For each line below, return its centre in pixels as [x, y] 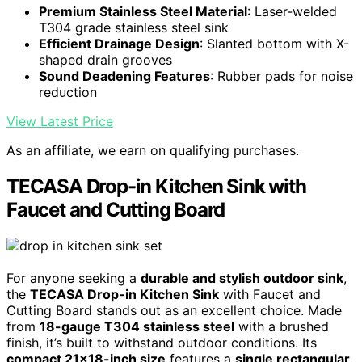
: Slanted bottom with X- [274, 44]
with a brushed [282, 327]
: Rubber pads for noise [282, 76]
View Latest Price [60, 122]
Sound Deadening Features [124, 76]
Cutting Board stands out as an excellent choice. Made [174, 311]
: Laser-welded [292, 12]
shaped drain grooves [105, 60]
